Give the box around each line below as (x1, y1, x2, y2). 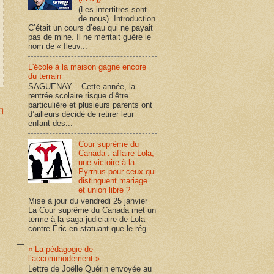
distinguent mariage (78, 176, 148, 186)
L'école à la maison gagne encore (28, 62, 146, 72)
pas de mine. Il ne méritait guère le (28, 32, 151, 42)
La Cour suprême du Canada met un (28, 205, 156, 215)
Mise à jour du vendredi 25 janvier (28, 196, 147, 206)
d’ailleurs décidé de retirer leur (28, 109, 134, 119)
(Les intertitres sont (78, 4, 147, 14)
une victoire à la (78, 158, 135, 168)
